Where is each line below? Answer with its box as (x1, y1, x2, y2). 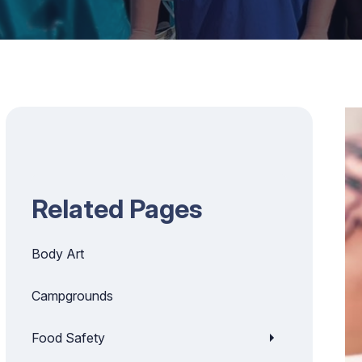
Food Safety (32, 330, 105, 346)
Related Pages (32, 193, 202, 225)
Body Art (32, 246, 84, 262)
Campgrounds (32, 288, 113, 304)
